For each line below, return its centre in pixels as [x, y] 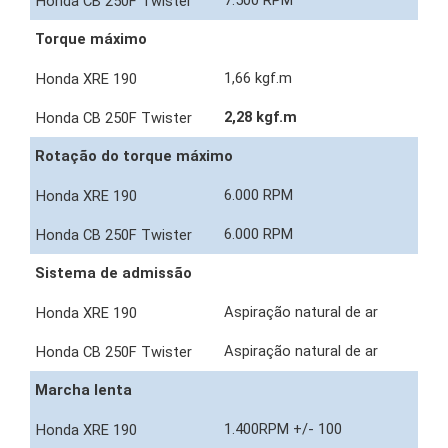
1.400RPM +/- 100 [285, 429]
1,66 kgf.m [260, 78]
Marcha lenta [83, 390]
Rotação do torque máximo [134, 156]
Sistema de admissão [113, 273]
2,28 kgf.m [262, 117]
